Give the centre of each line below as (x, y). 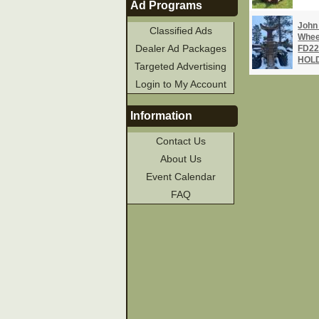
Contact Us (181, 141)
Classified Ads (181, 30)
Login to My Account (181, 84)
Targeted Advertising (181, 66)
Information (162, 116)
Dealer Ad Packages (181, 48)
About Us (181, 159)
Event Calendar (181, 177)
